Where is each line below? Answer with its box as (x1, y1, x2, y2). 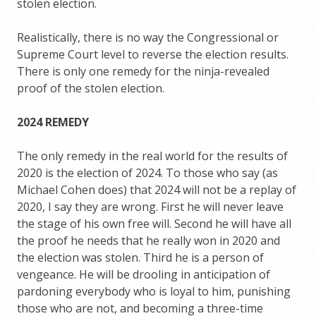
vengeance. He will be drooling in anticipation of (17, 267, 270, 283)
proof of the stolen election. (17, 80, 164, 97)
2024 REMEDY (17, 114, 89, 130)
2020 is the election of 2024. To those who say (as (17, 165, 278, 181)
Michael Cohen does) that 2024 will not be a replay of (17, 182, 296, 198)
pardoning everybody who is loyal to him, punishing (17, 284, 291, 300)
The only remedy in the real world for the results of (17, 148, 288, 164)
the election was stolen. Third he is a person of (17, 250, 264, 266)
